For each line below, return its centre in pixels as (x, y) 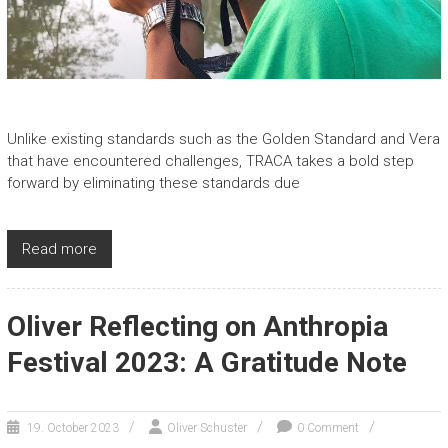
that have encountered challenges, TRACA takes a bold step (210, 161)
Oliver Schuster (206, 428)
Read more (59, 249)
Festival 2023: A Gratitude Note (206, 363)
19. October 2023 (72, 428)
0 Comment (327, 428)
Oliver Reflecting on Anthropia (197, 327)
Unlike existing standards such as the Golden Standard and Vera (223, 139)
